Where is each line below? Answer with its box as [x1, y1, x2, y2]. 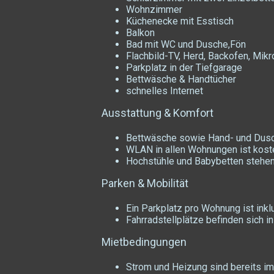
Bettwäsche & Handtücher [126, 73, 236, 85]
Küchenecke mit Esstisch [126, 15, 234, 27]
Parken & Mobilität [102, 176, 188, 190]
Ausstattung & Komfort [102, 106, 213, 119]
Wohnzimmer [126, 3, 182, 15]
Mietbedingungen [102, 235, 187, 248]
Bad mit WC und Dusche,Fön [126, 38, 246, 50]
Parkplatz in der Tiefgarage [126, 61, 242, 73]
